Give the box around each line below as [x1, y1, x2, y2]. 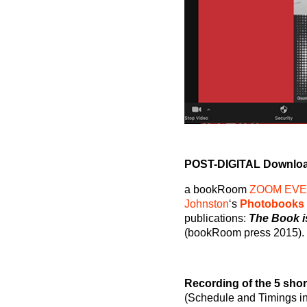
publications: [184, 212, 249, 225]
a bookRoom [184, 184, 249, 196]
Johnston [184, 198, 229, 210]
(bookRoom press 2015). [184, 227, 304, 239]
